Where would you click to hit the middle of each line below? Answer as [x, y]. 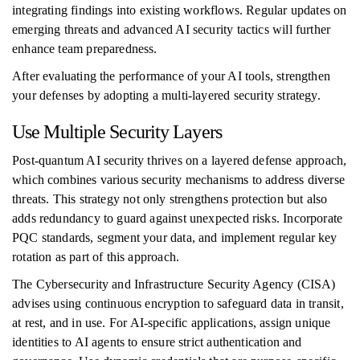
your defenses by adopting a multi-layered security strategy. [166, 95]
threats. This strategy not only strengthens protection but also [170, 199]
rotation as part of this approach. [96, 257]
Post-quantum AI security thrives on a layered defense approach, [180, 160]
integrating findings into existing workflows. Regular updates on [180, 10]
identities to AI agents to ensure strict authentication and [157, 342]
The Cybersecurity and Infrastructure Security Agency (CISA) [174, 284]
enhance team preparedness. [85, 49]
